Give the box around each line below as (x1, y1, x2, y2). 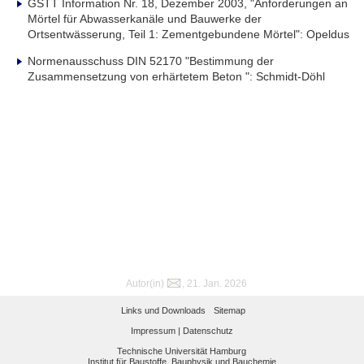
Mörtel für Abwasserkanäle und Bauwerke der (28, 11, 262, 25)
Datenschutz (182, 326, 233, 336)
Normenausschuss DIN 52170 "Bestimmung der (28, 54, 275, 67)
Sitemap (213, 305, 245, 315)
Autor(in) (126, 278, 165, 289)
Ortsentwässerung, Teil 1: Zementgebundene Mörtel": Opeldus (28, 27, 350, 41)
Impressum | (130, 326, 180, 336)
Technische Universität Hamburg (117, 346, 247, 356)
